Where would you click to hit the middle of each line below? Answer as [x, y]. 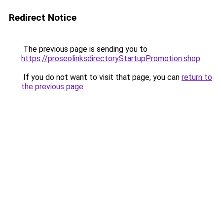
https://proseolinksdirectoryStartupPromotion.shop [111, 58]
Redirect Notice [43, 18]
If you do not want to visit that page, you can [101, 77]
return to [197, 77]
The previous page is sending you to [84, 49]
